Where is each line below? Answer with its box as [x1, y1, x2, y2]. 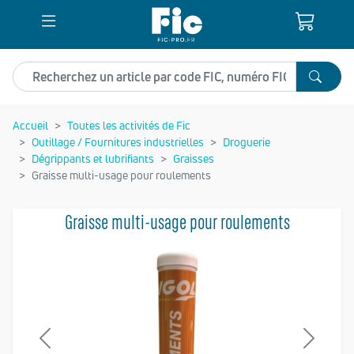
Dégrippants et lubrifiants [32, 150, 154, 166]
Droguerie [223, 134, 270, 149]
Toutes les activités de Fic [67, 117, 190, 133]
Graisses [173, 150, 214, 166]
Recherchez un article [12, 61, 131, 79]
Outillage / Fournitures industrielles [32, 134, 204, 149]
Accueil [13, 117, 48, 133]
